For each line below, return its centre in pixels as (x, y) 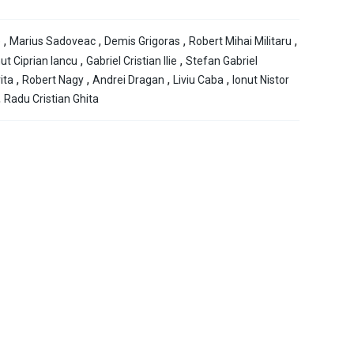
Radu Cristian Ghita (51, 99)
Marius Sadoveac (53, 41)
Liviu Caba (198, 80)
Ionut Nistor (261, 80)
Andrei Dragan (128, 80)
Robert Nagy (53, 80)
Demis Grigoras (142, 41)
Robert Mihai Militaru (240, 41)
